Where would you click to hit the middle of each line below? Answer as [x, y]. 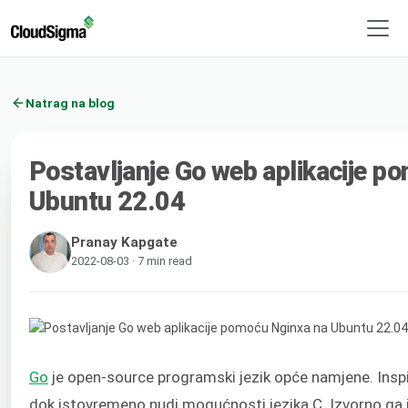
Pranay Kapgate [124, 242]
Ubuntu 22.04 [107, 201]
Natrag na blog [70, 102]
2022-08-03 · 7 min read [132, 260]
